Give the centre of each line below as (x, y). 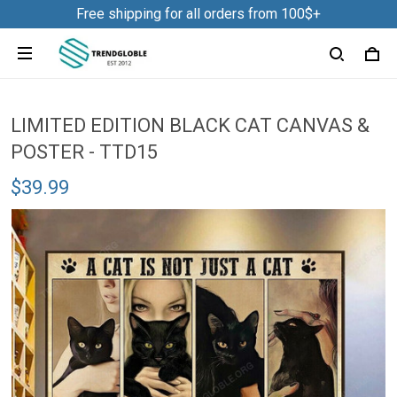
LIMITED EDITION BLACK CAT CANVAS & (190, 125)
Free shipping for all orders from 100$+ (198, 14)
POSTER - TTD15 (84, 152)
